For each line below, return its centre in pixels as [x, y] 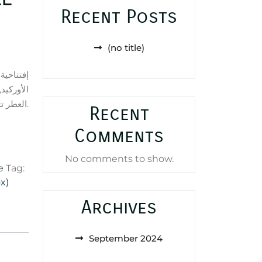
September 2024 [126, 238]
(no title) [126, 48]
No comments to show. [119, 159]
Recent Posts [119, 17]
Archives [119, 207]
